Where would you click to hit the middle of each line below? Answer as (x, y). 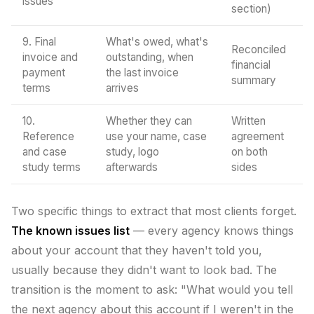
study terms (52, 167)
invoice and (50, 57)
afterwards (132, 167)
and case (45, 152)
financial (251, 65)
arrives (122, 88)
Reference (48, 136)
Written (248, 121)
